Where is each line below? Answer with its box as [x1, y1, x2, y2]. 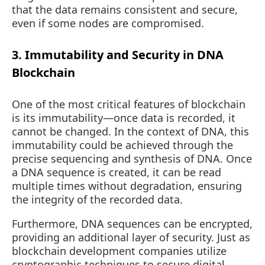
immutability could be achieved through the [12, 137, 233, 152]
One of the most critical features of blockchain [12, 96, 245, 111]
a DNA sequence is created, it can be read [12, 164, 221, 179]
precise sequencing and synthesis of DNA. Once [12, 151, 252, 166]
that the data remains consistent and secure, [12, 2, 238, 17]
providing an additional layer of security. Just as [12, 230, 250, 244]
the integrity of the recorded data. [12, 192, 183, 206]
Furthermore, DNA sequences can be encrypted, [12, 216, 253, 231]
